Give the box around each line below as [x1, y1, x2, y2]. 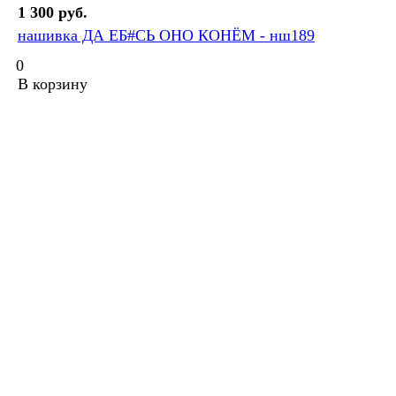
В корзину [18, 75, 88, 94]
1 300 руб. [18, 4, 88, 22]
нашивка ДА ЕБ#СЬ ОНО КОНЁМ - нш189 [18, 27, 315, 45]
